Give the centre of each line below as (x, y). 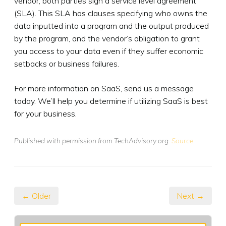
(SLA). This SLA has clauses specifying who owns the (111, 13)
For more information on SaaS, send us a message (104, 88)
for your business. (45, 113)
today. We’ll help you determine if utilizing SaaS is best (111, 101)
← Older (36, 195)
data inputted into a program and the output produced (111, 25)
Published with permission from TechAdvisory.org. (93, 140)
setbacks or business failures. (67, 63)
